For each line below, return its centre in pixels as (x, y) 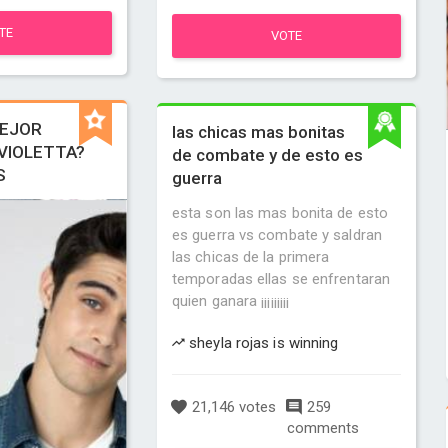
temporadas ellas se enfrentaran (281, 279)
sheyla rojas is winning (262, 343)
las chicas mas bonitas (258, 132)
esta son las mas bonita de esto (280, 213)
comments (322, 428)
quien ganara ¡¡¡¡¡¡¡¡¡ (230, 301)
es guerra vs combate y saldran (276, 235)
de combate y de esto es (267, 155)
